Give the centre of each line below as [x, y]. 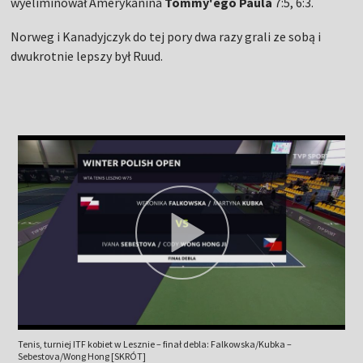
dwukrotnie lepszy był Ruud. [87, 56]
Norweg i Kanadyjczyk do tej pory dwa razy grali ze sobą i [166, 37]
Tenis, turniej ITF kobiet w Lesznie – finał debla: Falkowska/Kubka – [154, 344]
